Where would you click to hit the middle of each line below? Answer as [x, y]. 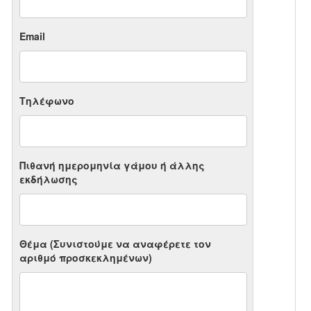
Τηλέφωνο [47, 101]
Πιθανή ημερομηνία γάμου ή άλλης [112, 166]
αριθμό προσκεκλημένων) [86, 258]
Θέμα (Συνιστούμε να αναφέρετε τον [116, 244]
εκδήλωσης [49, 179]
